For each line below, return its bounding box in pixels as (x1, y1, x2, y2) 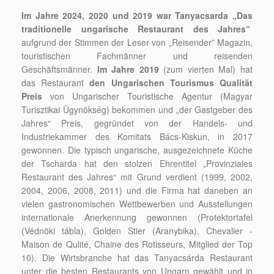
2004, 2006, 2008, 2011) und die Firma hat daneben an (21, 184, 253, 197)
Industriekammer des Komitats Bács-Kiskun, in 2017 (21, 130, 253, 143)
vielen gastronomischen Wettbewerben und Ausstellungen (21, 198, 253, 210)
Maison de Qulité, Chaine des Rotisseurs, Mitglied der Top (21, 238, 253, 251)
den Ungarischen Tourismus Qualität (89, 76, 253, 89)
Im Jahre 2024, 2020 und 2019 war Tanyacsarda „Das (21, 9, 253, 22)
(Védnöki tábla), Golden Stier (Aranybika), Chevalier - (21, 224, 253, 237)
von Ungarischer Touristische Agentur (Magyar (50, 90, 253, 103)
